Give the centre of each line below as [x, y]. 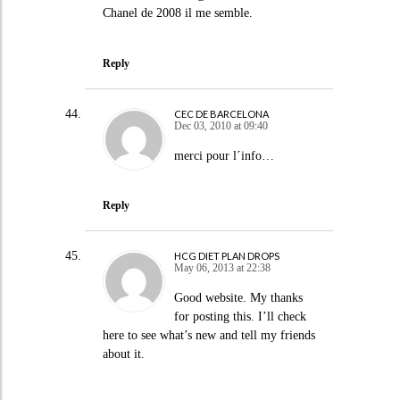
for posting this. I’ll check [240, 317]
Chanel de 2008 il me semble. [177, 13]
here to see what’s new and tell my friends [208, 335]
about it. [123, 354]
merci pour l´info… [224, 155]
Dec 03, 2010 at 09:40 [221, 125]
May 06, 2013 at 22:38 [222, 268]
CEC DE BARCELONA [221, 113]
